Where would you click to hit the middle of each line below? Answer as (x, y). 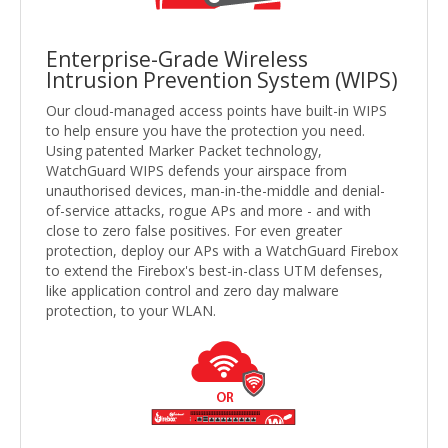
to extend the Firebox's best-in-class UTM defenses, (214, 270)
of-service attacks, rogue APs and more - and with (208, 210)
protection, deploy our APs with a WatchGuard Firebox (222, 250)
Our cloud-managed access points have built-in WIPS (216, 110)
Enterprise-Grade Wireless (177, 58)
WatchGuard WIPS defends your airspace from (196, 170)
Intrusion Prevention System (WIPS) (222, 79)
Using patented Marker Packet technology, (184, 150)
